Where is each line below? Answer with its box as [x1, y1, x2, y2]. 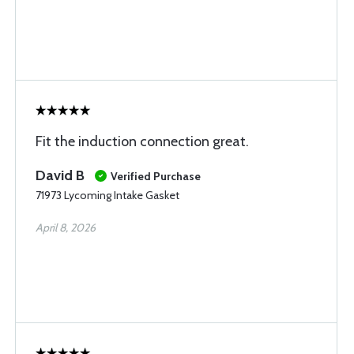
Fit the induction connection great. [36, 133, 249, 150]
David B [36, 167, 85, 184]
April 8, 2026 [36, 220, 96, 235]
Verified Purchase [111, 169, 201, 183]
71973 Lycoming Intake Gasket [36, 188, 179, 202]
